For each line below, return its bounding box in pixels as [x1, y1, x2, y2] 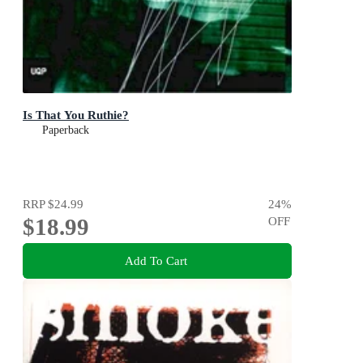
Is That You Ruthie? [23, 107, 129, 122]
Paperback [42, 123, 89, 136]
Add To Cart [124, 254, 187, 268]
